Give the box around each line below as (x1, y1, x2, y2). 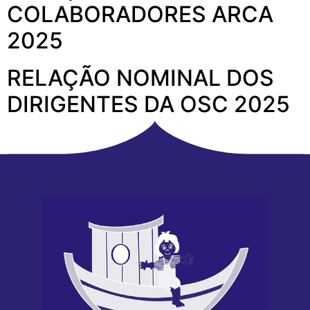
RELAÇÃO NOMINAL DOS (7, 64, 274, 91)
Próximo (246, 133, 293, 147)
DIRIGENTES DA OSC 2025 (7, 91, 290, 118)
